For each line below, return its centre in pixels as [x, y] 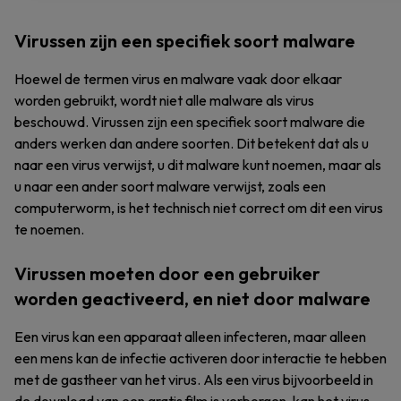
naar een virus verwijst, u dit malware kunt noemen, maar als [198, 165]
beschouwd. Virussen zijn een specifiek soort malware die [190, 122]
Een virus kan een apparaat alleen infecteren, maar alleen [190, 337]
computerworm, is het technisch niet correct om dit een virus [199, 208]
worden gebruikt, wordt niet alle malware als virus [164, 100]
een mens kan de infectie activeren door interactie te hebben [200, 358]
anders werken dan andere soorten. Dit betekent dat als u [192, 143]
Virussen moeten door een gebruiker [167, 273]
